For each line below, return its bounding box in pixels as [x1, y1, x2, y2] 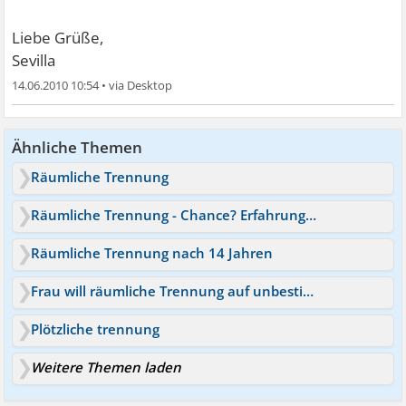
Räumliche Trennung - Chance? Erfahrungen [305, 206, 317, 224]
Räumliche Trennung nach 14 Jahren [31, 244, 274, 262]
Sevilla [12, 50, 56, 71]
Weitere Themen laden [31, 358, 182, 376]
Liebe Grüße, [12, 27, 104, 48]
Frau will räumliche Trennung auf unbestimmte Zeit [303, 282, 314, 300]
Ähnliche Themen [12, 137, 143, 158]
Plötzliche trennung [31, 320, 160, 338]
